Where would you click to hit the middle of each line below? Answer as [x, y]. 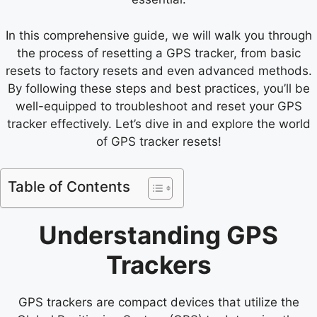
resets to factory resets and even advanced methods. [158, 70]
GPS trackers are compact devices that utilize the [158, 302]
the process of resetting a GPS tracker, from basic [158, 53]
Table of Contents [69, 186]
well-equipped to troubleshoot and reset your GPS [158, 106]
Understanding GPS [158, 235]
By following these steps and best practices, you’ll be [158, 88]
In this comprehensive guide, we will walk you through [158, 35]
